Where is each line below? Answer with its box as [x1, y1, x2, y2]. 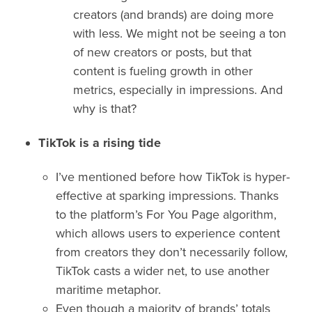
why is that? [73, 100, 136, 116]
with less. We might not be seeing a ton [73, 25, 286, 41]
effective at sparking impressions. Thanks [56, 188, 279, 204]
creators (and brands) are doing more [73, 6, 274, 22]
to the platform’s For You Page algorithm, [56, 207, 276, 223]
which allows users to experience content [56, 226, 280, 242]
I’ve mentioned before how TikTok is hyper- [56, 169, 290, 185]
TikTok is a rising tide [38, 134, 161, 150]
